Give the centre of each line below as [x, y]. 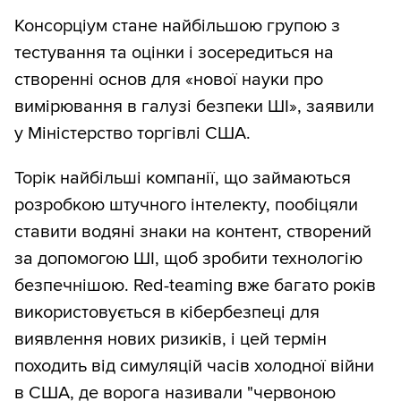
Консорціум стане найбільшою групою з [177, 26]
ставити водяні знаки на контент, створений [193, 232]
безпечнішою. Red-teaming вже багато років [195, 286]
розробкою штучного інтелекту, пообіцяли [186, 205]
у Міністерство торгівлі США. [132, 134]
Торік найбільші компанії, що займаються [183, 179]
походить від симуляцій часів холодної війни [194, 367]
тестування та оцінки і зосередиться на [174, 53]
